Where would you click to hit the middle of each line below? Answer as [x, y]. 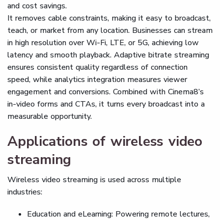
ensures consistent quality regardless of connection [97, 67]
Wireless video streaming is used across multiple [94, 180]
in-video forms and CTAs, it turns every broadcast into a [106, 104]
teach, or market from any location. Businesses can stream [110, 30]
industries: [25, 192]
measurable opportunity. [50, 116]
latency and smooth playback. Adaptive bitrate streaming [108, 55]
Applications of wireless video [105, 141]
